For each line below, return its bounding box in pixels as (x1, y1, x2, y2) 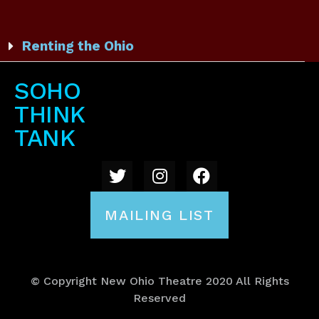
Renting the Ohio (22, 37, 135, 54)
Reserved (133, 291, 186, 305)
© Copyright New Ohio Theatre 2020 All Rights (30, 273, 289, 288)
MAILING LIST (105, 206, 214, 224)
